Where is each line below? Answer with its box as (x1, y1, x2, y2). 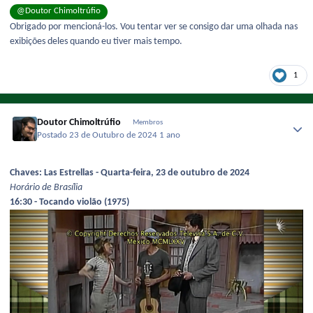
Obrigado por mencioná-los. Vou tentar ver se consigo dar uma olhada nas (10, 21, 298, 32)
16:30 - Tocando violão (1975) (10, 197, 129, 208)
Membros (132, 118, 163, 126)
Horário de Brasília (10, 182, 82, 194)
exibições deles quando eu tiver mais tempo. (10, 36, 182, 47)
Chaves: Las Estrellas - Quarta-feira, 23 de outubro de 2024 (10, 168, 249, 179)
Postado (37, 131, 70, 140)
